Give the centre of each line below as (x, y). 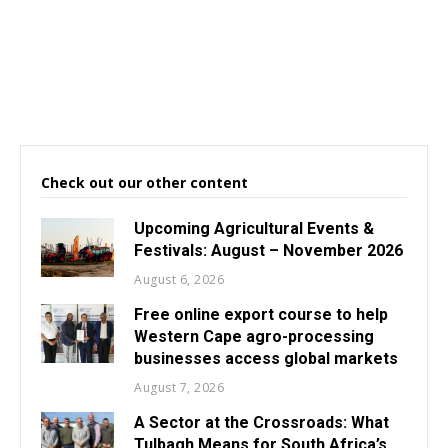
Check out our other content (144, 182)
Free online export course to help (261, 314)
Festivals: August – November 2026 (269, 250)
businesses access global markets (266, 358)
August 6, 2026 (179, 279)
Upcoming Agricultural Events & (254, 228)
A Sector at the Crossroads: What (262, 422)
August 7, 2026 (179, 387)
